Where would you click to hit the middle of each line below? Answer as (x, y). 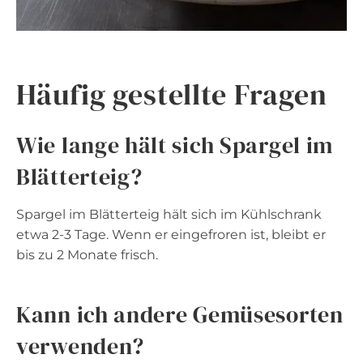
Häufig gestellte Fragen (172, 94)
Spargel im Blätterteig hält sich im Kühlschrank (169, 214)
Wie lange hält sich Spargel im (175, 145)
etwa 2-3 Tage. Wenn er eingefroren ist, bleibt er (171, 234)
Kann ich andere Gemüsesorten (180, 314)
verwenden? (80, 346)
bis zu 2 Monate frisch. (87, 254)
